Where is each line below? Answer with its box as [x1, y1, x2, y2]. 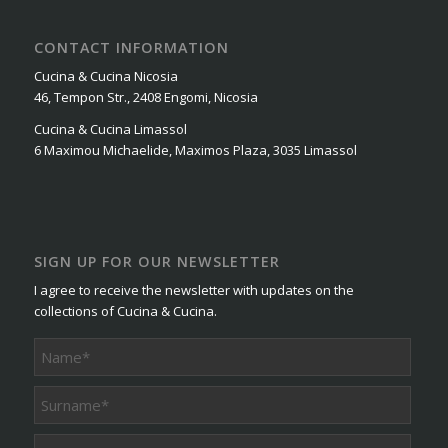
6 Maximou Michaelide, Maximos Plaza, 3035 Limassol [33, 140, 357, 159]
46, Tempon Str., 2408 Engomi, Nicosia [33, 87, 258, 106]
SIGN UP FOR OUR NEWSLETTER [33, 251, 280, 271]
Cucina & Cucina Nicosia [33, 66, 178, 85]
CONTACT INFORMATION [33, 37, 229, 57]
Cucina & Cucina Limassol [33, 119, 187, 138]
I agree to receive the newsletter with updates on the [33, 280, 354, 299]
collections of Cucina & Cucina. [33, 301, 217, 320]
